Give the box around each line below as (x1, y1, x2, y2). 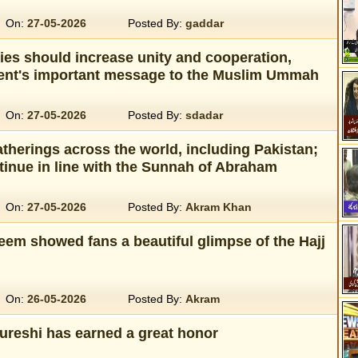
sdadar (185, 109, 223, 121)
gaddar (185, 17, 224, 30)
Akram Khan (185, 201, 252, 213)
